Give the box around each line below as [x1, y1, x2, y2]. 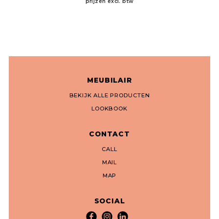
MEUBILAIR [87, 76, 132, 84]
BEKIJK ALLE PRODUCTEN [69, 92, 150, 99]
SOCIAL [94, 197, 125, 205]
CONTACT [89, 130, 130, 138]
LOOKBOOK [91, 105, 128, 112]
